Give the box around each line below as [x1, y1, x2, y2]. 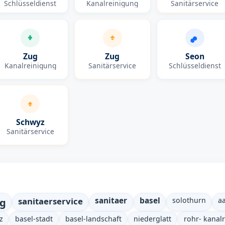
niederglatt [134, 213, 172, 223]
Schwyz [16, 117, 45, 128]
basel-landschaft [65, 213, 122, 223]
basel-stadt [15, 213, 53, 223]
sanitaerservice [18, 195, 83, 207]
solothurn [172, 195, 206, 205]
